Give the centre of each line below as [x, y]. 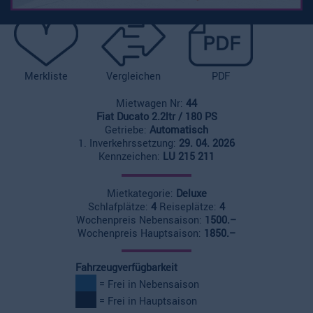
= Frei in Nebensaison [148, 284]
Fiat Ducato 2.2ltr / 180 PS [156, 117]
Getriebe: [127, 130]
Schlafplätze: [119, 207]
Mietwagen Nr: [151, 103]
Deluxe [191, 194]
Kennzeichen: [131, 156]
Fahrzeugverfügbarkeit [126, 268]
